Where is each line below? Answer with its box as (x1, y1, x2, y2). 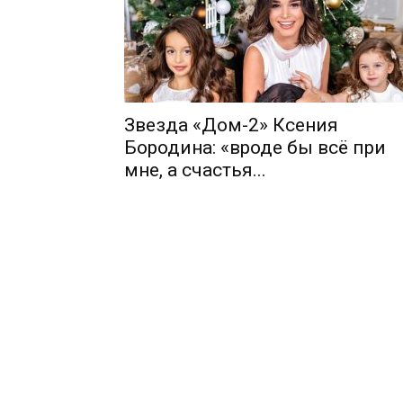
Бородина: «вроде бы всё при (124, 137, 386, 159)
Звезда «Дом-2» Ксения (124, 114, 338, 137)
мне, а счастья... (124, 159, 266, 182)
